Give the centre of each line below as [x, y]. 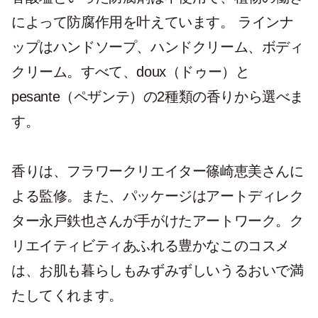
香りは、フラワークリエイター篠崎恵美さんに [158, 171]
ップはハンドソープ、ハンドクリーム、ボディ [158, 47]
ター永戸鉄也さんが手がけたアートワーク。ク [158, 221]
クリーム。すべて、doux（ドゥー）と [131, 72]
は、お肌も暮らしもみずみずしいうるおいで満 [158, 270]
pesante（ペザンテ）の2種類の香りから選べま [158, 97]
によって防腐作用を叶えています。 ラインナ [153, 22]
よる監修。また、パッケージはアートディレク [158, 196]
